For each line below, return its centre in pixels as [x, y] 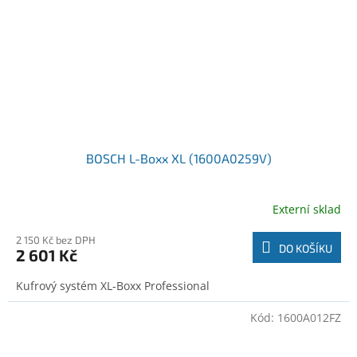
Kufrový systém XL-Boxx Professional [113, 286]
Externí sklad [307, 209]
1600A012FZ [309, 318]
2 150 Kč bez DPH [56, 240]
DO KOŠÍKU [306, 249]
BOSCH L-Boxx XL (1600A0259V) [178, 159]
